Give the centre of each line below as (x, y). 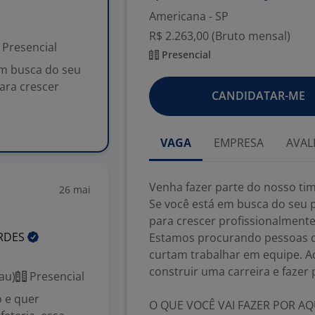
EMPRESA (239, 143)
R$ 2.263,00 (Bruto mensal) (220, 36)
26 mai (75, 189)
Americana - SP (189, 16)
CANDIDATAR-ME (258, 96)
